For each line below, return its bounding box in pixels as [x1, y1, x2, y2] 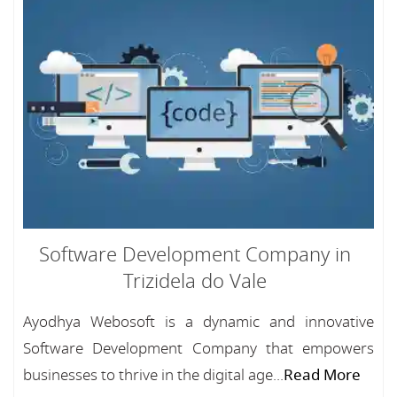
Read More [284, 364, 361, 386]
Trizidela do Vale [123, 268, 267, 296]
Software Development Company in [39, 241, 351, 269]
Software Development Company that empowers [23, 338, 374, 360]
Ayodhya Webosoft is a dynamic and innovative [23, 311, 374, 333]
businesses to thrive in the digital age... [23, 364, 284, 386]
